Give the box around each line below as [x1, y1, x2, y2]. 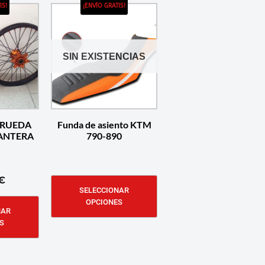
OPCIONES [86, 197, 122, 206]
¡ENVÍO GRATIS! [83, 2, 125, 9]
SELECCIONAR [79, 185, 129, 195]
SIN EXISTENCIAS [63, 51, 146, 62]
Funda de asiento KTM [57, 118, 151, 130]
